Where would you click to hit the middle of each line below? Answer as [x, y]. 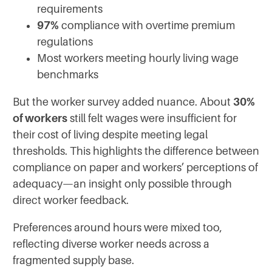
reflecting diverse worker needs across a [111, 244]
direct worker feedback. [71, 200]
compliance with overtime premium [147, 25]
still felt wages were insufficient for [152, 118]
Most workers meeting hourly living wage [138, 58]
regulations [65, 42]
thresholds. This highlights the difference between [136, 151]
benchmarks [68, 74]
